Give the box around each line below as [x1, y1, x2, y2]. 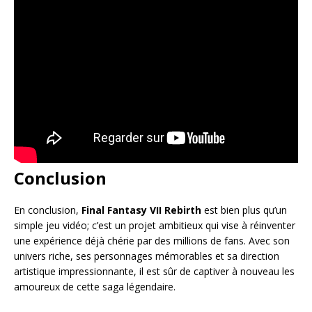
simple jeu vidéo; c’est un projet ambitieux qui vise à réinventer [14, 219, 295, 233]
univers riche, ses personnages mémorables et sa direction [14, 249, 279, 263]
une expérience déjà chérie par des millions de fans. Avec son [14, 234, 290, 248]
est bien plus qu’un [201, 203, 287, 217]
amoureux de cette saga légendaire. [14, 280, 175, 294]
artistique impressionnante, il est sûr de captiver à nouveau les [14, 265, 295, 279]
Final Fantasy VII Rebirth [81, 203, 201, 217]
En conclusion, [14, 203, 81, 217]
